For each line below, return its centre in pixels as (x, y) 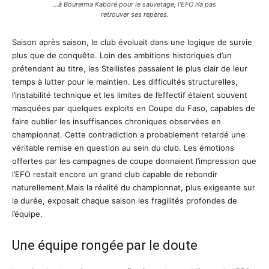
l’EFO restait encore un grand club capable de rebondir (115, 174)
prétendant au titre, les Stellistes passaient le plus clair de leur (130, 68)
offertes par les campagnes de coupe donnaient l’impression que (134, 161)
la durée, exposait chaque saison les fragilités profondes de (125, 200)
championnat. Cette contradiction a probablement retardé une (129, 134)
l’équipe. (27, 213)
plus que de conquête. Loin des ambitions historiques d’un (122, 55)
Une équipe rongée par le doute (105, 245)
